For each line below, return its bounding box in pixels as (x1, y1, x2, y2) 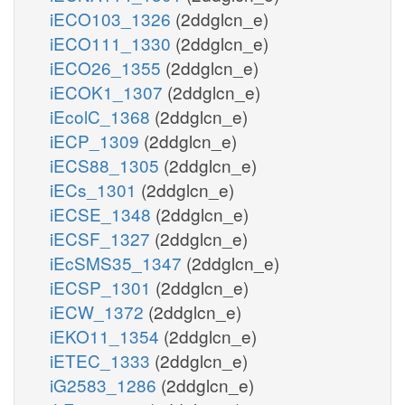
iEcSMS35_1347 (50, 250, 186, 275)
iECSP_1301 (50, 274, 155, 299)
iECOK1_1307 (50, 79, 167, 104)
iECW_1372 (50, 298, 148, 324)
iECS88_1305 (50, 152, 164, 177)
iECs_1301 (50, 176, 141, 202)
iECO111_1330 (50, 30, 175, 55)
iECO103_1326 (50, 5, 175, 31)
